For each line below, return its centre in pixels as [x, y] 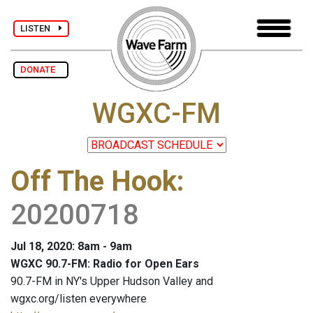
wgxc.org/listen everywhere [79, 299]
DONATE [41, 70]
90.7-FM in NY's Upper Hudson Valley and [112, 282]
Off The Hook [94, 182]
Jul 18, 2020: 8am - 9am [71, 247]
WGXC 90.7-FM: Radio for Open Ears [105, 264]
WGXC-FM [156, 114]
